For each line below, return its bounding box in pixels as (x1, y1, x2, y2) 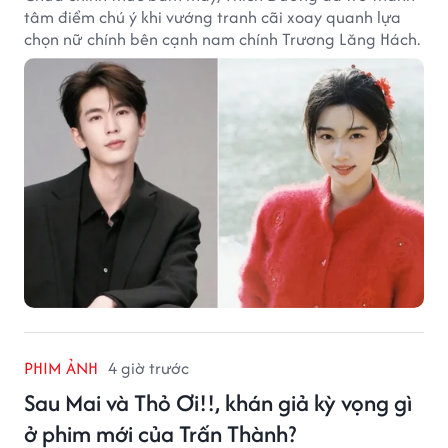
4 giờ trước (108, 355, 189, 380)
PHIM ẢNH (24, 355, 98, 380)
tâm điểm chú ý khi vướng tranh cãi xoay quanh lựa (24, 4, 401, 29)
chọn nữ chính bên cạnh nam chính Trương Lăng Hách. (24, 26, 420, 51)
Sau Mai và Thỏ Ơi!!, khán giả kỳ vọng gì (24, 385, 412, 419)
